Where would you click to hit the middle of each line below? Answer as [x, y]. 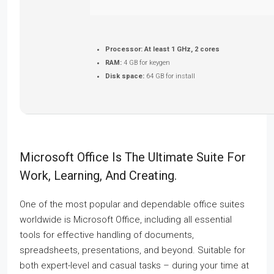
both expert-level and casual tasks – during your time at [134, 265]
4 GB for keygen [146, 63]
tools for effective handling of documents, [107, 235]
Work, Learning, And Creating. [98, 176]
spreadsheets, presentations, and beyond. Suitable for [132, 250]
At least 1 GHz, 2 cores [181, 49]
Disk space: [125, 76]
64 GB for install [170, 76]
